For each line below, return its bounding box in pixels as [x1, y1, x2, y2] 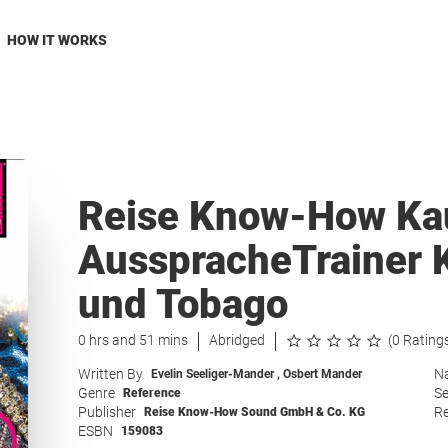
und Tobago [77, 281, 288, 328]
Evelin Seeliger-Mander [150, 367, 277, 381]
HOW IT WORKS [6, 32, 107, 48]
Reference [122, 386, 181, 400]
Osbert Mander [282, 367, 362, 381]
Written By [77, 366, 143, 382]
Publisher [77, 404, 136, 420]
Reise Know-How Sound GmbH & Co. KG [143, 405, 365, 419]
